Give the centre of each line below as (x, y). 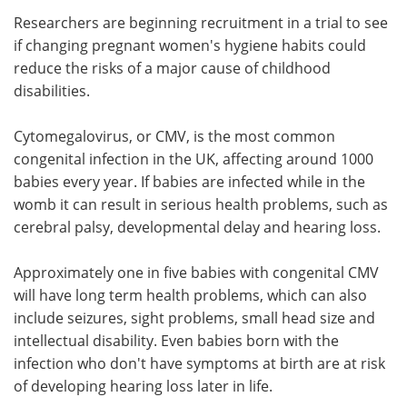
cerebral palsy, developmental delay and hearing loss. (197, 227)
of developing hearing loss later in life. (143, 386)
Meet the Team (101, 35)
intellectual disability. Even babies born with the (176, 340)
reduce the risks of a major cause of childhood (172, 68)
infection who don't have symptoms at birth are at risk (199, 363)
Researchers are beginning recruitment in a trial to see (201, 22)
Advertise (305, 35)
